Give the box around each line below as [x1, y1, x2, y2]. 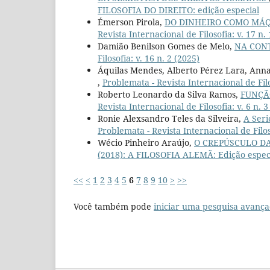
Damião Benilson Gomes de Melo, [98, 40, 234, 52]
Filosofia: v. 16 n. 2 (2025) [98, 52, 199, 64]
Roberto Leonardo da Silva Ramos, [98, 88, 240, 100]
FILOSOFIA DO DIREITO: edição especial [98, 4, 259, 16]
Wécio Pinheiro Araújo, [98, 136, 194, 148]
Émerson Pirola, [98, 16, 165, 28]
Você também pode [74, 200, 154, 212]
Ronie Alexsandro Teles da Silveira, [98, 112, 243, 124]
